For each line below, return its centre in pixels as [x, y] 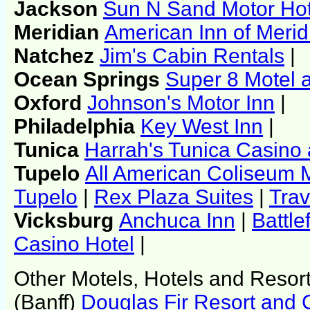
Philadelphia [77, 126]
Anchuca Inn [177, 220]
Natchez [57, 55]
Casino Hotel [74, 244]
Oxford [51, 102]
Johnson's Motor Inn [181, 102]
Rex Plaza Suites [174, 197]
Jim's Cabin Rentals [192, 55]
